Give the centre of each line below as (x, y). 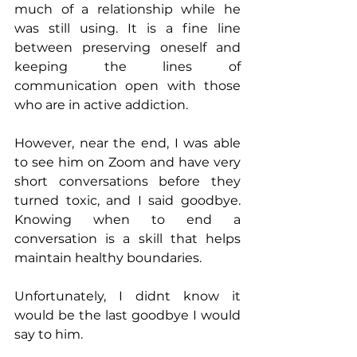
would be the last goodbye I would (127, 316)
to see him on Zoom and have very (127, 163)
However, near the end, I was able (127, 143)
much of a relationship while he (127, 10)
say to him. (50, 335)
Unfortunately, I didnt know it (127, 296)
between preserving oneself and (127, 48)
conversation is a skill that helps (127, 239)
